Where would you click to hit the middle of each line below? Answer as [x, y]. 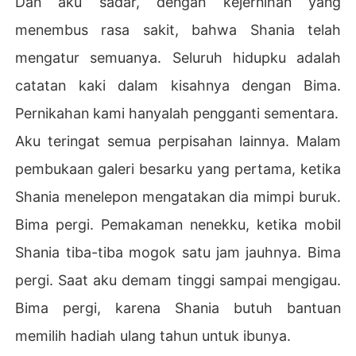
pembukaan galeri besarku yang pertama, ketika [178, 168]
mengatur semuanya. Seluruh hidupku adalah [178, 57]
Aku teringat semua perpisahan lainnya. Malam [178, 141]
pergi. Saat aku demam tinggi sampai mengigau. [178, 280]
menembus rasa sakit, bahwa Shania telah [178, 29]
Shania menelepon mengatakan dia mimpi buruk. [178, 196]
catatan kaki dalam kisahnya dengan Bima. [178, 85]
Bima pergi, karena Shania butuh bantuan [178, 308]
